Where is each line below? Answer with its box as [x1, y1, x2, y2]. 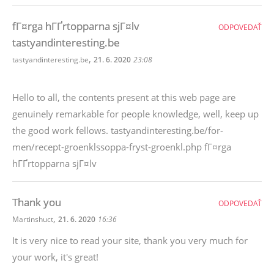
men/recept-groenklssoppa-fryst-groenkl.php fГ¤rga [12, 141, 231, 153]
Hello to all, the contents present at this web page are [12, 91, 235, 103]
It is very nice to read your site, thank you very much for [12, 234, 248, 246]
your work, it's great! [12, 251, 98, 263]
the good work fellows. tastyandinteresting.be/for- [12, 124, 223, 136]
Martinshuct [12, 214, 53, 224]
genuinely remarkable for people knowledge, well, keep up [12, 108, 259, 120]
